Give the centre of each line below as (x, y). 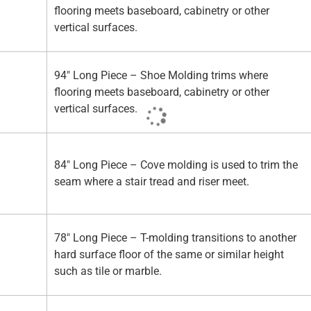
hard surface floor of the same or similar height (169, 255)
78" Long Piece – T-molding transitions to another (175, 238)
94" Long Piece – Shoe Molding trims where (161, 76)
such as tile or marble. (108, 271)
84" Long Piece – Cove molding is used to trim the (176, 165)
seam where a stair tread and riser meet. (152, 182)
